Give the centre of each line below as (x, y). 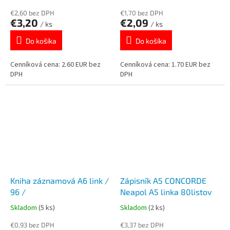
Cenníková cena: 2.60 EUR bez (55, 65)
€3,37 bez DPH (142, 225)
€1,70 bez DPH (142, 13)
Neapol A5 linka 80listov (166, 191)
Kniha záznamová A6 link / (50, 180)
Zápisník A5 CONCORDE (163, 180)
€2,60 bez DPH (32, 13)
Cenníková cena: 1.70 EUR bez (165, 65)
